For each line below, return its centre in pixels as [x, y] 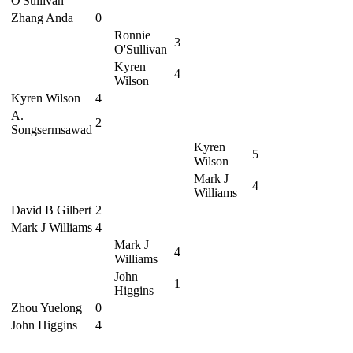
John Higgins [44, 325]
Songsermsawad [52, 130]
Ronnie [132, 35]
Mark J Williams [52, 227]
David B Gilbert [51, 210]
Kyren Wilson [46, 98]
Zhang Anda [42, 18]
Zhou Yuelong [46, 308]
